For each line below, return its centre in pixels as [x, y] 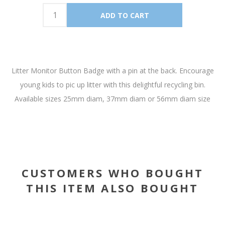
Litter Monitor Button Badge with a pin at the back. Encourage [113, 71]
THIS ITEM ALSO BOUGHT [113, 188]
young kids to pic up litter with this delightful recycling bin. [113, 85]
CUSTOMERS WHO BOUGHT [113, 173]
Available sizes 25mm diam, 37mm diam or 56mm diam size [113, 99]
